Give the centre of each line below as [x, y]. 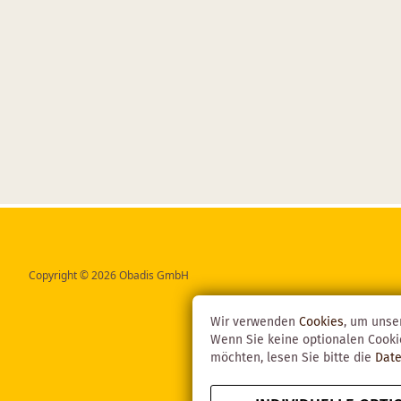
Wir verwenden [255, 322]
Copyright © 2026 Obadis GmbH [109, 275]
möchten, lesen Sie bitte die [293, 358]
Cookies [322, 322]
